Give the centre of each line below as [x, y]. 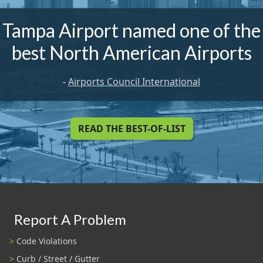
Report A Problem [70, 219]
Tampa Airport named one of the [131, 31]
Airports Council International [134, 82]
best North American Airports [131, 53]
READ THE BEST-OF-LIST [131, 129]
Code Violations [47, 241]
